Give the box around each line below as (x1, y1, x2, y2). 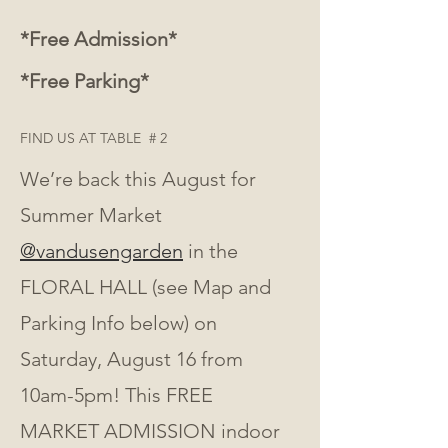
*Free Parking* (20, 69, 149, 93)
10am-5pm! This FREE (20, 383, 218, 407)
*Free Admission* (20, 27, 177, 51)
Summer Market (20, 203, 167, 227)
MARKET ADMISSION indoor (20, 419, 285, 443)
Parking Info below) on (20, 311, 222, 335)
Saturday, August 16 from (20, 347, 248, 371)
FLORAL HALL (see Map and (20, 275, 276, 299)
